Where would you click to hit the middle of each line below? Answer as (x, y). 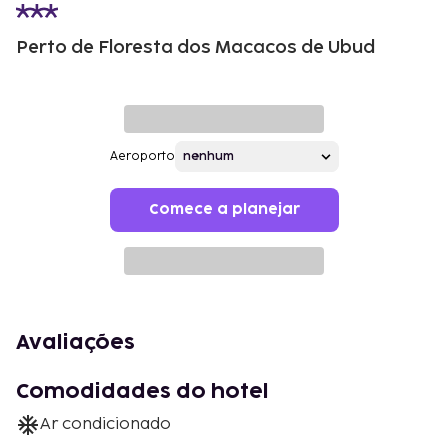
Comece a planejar (224, 209)
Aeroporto (142, 156)
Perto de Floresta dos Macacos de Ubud (195, 47)
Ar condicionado (105, 424)
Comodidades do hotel (142, 392)
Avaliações (75, 343)
